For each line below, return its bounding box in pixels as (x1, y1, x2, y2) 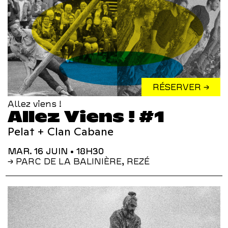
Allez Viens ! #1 (8, 107, 164, 127)
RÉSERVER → (153, 82, 209, 93)
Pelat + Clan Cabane (8, 124, 113, 139)
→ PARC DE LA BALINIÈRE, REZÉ (8, 156, 150, 167)
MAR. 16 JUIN (16, 146, 68, 157)
